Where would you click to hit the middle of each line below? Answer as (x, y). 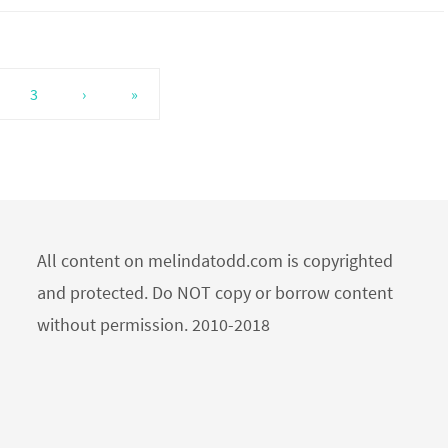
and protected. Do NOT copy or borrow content (215, 292)
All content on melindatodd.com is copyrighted (215, 260)
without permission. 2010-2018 (153, 324)
